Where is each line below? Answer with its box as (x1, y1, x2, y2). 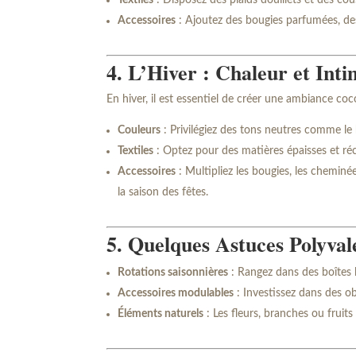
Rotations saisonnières (118, 267, 229, 279)
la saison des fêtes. (118, 187, 209, 199)
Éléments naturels (118, 308, 204, 320)
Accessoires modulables (118, 288, 234, 300)
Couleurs (118, 125, 161, 137)
